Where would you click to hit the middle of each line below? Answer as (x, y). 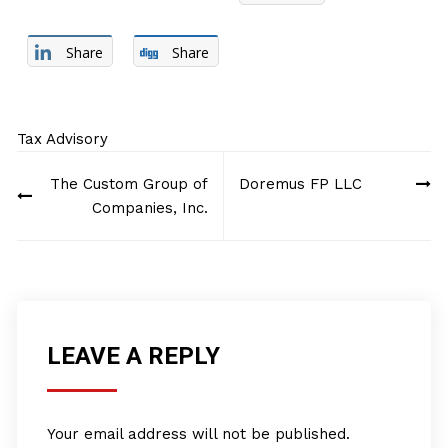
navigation (73, 197)
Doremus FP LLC (300, 184)
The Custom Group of (128, 184)
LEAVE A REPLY (134, 356)
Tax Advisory (63, 139)
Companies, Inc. (149, 208)
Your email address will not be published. (199, 434)
